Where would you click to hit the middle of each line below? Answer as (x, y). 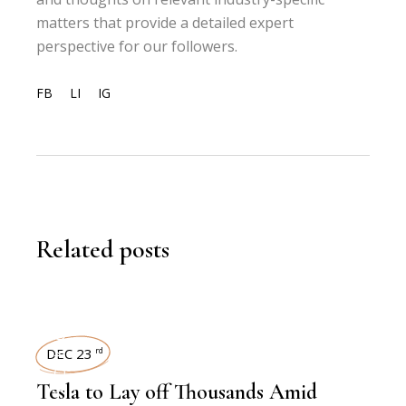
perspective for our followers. (137, 46)
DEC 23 (70, 353)
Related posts (103, 249)
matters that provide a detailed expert (165, 23)
